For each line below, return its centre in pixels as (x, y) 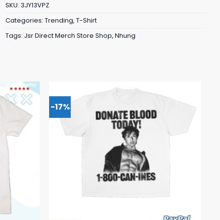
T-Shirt (86, 20)
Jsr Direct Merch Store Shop (68, 35)
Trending (59, 20)
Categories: (25, 20)
